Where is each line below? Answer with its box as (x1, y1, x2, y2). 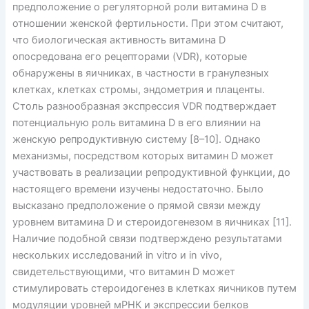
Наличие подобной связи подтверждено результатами (12, 232, 282, 245)
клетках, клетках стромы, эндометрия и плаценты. (12, 83, 265, 96)
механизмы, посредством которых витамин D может (12, 149, 274, 162)
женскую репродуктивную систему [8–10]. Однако (12, 132, 261, 146)
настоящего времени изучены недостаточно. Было (12, 182, 263, 195)
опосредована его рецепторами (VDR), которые (12, 50, 247, 63)
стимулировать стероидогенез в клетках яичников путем (12, 281, 297, 295)
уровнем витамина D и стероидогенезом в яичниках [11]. (12, 215, 292, 228)
